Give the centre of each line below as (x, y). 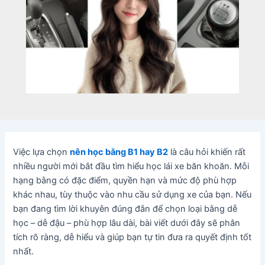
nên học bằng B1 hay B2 (119, 152)
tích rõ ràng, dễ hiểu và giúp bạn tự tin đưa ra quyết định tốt (132, 237)
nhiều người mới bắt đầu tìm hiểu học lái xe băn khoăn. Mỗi (131, 167)
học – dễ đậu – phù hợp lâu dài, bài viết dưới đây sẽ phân (127, 223)
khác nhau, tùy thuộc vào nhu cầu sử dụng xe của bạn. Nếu (132, 195)
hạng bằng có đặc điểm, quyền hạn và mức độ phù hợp (125, 181)
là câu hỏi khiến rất (207, 152)
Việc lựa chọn (42, 152)
